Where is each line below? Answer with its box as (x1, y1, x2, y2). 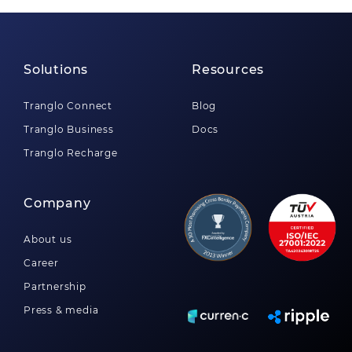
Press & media (24, 304, 99, 316)
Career (24, 257, 59, 269)
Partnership (24, 280, 86, 292)
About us (24, 233, 72, 245)
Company (24, 196, 91, 211)
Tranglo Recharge (24, 147, 118, 159)
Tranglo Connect (24, 100, 112, 112)
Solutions (24, 62, 89, 77)
